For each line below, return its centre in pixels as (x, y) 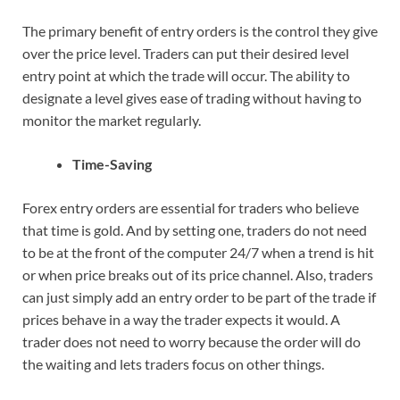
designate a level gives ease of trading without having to (192, 97)
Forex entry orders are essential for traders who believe (191, 207)
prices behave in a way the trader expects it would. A (181, 319)
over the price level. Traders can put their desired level (186, 53)
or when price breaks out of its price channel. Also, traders (198, 274)
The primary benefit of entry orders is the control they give (200, 30)
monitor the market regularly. (112, 120)
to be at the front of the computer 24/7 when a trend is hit (198, 252)
